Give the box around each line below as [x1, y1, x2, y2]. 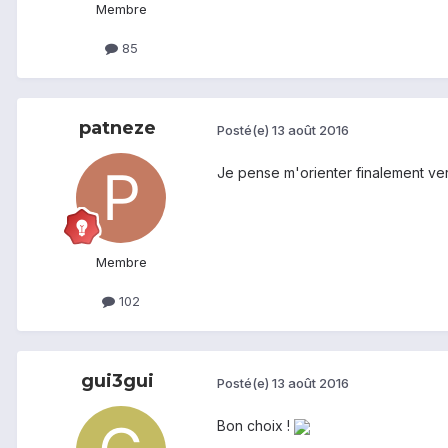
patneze [78, 117, 156, 140]
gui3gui [80, 370, 154, 393]
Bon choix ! [217, 417, 294, 435]
